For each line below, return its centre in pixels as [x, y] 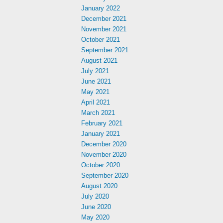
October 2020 [101, 165]
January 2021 [101, 134]
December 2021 [104, 19]
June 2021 [96, 81]
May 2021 [95, 92]
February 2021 [102, 123]
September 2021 [105, 50]
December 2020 [104, 144]
